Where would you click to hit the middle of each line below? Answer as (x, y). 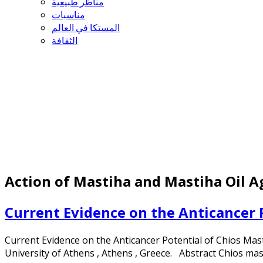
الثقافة (65, 41)
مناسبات (68, 15)
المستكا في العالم (86, 28)
